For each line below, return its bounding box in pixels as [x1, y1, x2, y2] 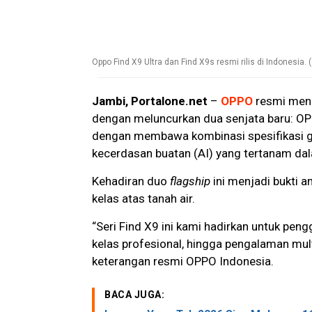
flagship [170, 174, 210, 189]
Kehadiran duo [92, 174, 170, 189]
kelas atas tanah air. [92, 192, 195, 206]
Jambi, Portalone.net [92, 94, 208, 109]
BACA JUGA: [104, 289, 164, 301]
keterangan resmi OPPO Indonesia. [92, 254, 274, 269]
